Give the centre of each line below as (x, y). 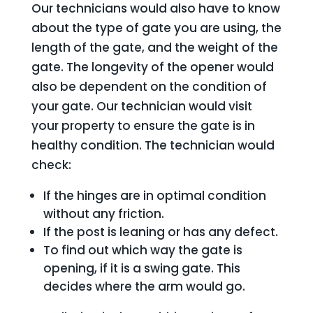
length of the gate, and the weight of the (154, 48)
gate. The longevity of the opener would (152, 67)
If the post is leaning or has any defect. (160, 232)
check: (51, 165)
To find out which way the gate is (143, 250)
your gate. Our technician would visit (141, 106)
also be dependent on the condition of (149, 87)
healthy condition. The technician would (153, 145)
